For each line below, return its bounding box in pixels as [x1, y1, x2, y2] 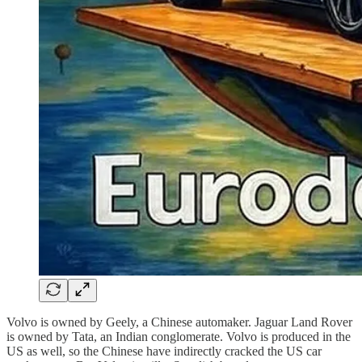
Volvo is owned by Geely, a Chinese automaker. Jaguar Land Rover [6, 314, 352, 329]
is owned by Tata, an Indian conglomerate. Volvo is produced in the [6, 329, 351, 343]
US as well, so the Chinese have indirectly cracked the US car [6, 343, 322, 358]
